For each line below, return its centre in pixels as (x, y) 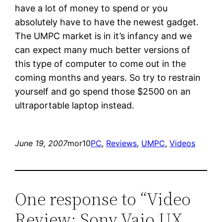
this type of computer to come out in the (101, 63)
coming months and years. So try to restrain (108, 77)
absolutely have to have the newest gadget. (107, 22)
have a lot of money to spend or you (91, 8)
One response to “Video (103, 199)
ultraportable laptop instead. (75, 105)
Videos (183, 143)
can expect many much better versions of (103, 50)
